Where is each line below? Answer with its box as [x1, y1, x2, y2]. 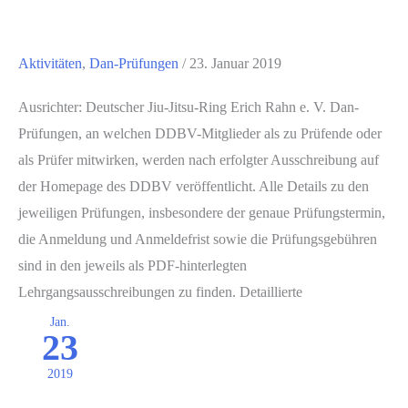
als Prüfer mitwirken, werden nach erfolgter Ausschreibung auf [18, 152, 379, 168]
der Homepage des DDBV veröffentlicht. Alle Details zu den [18, 178, 369, 195]
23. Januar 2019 [189, 56, 281, 72]
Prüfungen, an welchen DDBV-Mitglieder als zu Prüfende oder [18, 126, 382, 142]
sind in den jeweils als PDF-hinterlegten [18, 258, 247, 274]
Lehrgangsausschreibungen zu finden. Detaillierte [18, 284, 302, 301]
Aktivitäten [18, 56, 82, 72]
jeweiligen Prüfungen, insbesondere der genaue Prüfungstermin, [18, 205, 385, 221]
